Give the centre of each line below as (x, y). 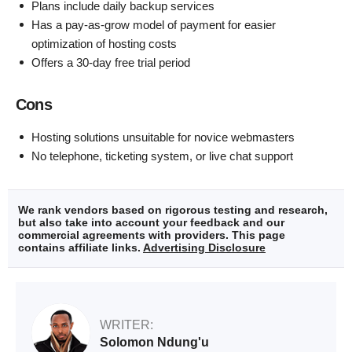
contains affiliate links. (81, 247)
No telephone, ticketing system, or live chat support (162, 156)
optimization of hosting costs (104, 43)
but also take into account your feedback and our (151, 222)
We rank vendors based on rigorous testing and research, (173, 209)
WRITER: (126, 325)
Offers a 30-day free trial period (111, 62)
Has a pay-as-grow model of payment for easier (154, 24)
